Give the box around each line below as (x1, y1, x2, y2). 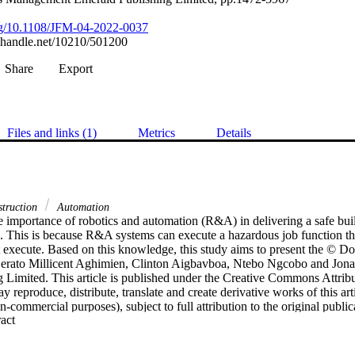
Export (59, 61, 93, 75)
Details (216, 125, 251, 139)
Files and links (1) (7, 125, 97, 139)
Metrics (138, 125, 175, 139)
